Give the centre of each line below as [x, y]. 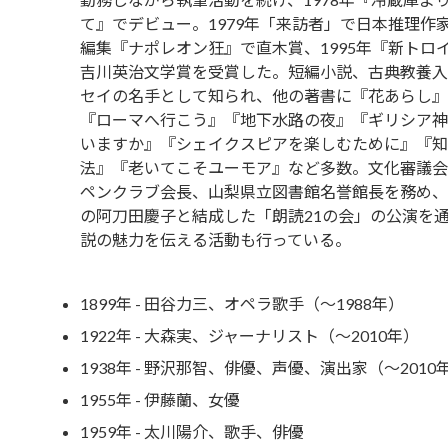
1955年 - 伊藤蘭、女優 [159, 399]
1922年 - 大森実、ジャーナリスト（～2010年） [249, 335]
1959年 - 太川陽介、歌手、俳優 [191, 431]
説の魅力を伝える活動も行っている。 [215, 239]
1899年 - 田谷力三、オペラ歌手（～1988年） [241, 303]
